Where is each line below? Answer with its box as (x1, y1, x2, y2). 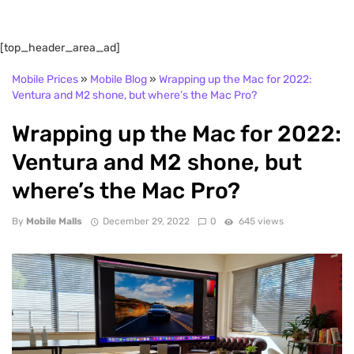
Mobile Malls (26, 215, 82, 227)
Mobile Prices (12, 73, 78, 87)
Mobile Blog (90, 73, 147, 87)
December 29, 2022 (102, 215, 190, 227)
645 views (236, 215, 284, 227)
